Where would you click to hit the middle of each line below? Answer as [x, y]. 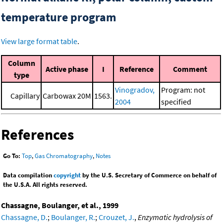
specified [176, 102]
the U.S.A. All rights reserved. [45, 184]
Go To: [12, 156]
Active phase [67, 69]
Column [21, 63]
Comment [190, 69]
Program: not [183, 90]
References [37, 135]
